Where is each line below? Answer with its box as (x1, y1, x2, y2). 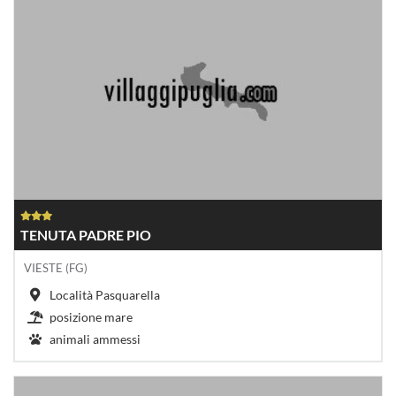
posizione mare (49, 308, 133, 324)
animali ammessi (49, 331, 141, 346)
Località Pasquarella (49, 286, 160, 302)
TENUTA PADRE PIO (20, 225, 151, 243)
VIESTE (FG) (24, 260, 88, 275)
